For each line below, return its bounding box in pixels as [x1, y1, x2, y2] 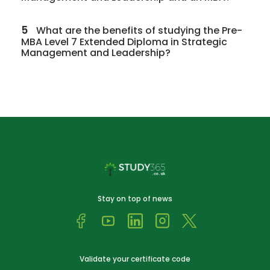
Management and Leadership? [21, 46, 171, 60]
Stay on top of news [98, 193, 172, 204]
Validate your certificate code [80, 253, 190, 264]
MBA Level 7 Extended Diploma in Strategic [21, 35, 227, 49]
